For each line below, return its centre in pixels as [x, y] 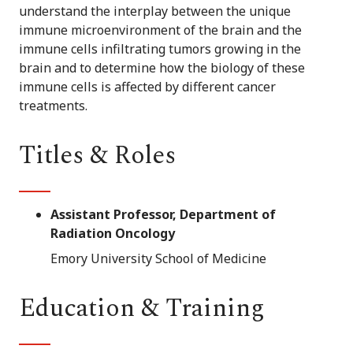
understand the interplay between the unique [155, 11]
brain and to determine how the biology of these [162, 67]
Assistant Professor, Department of [163, 214]
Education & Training [142, 308]
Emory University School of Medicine [158, 258]
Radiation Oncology [113, 233]
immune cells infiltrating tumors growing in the [160, 48]
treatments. [53, 105]
